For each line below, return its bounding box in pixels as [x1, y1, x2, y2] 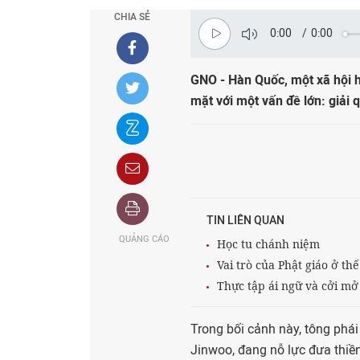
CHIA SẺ [114, 11, 150, 22]
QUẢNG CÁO [119, 234, 170, 244]
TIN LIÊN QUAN [207, 214, 284, 227]
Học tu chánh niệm [217, 236, 320, 252]
